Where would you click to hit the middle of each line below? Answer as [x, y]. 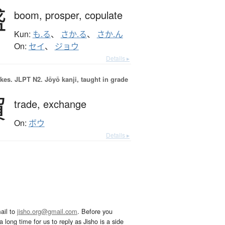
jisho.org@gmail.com [47, 211]
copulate [103, 15]
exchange [65, 104]
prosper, [65, 15]
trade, [28, 104]
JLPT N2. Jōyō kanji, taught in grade [70, 79]
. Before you [95, 211]
